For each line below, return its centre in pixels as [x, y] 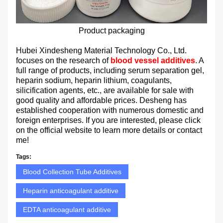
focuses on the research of [63, 61]
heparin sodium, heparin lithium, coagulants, [94, 81]
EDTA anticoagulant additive [67, 210]
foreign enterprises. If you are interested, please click [108, 120]
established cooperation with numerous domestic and [110, 111]
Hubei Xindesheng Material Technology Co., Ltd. [101, 51]
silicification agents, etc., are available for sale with [105, 91]
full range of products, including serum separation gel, [110, 71]
